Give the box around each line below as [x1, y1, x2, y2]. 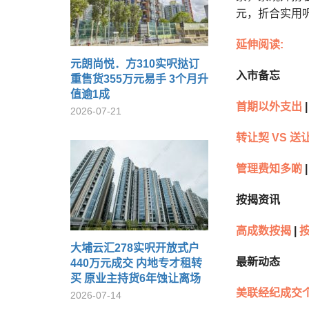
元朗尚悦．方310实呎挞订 [70, 58, 199, 70]
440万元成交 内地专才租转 [70, 257, 202, 269]
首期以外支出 [236, 101, 302, 112]
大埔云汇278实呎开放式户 [70, 242, 199, 254]
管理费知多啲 [236, 163, 302, 175]
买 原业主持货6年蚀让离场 [70, 272, 201, 284]
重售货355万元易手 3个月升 [70, 73, 208, 85]
